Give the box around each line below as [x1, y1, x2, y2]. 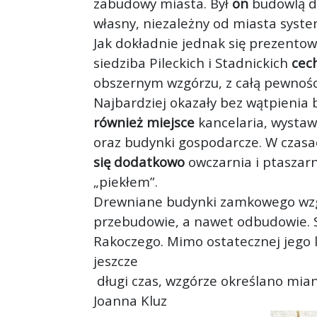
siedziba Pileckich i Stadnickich [93, 54, 292, 72]
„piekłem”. [93, 173, 158, 191]
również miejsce [93, 113, 195, 132]
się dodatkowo [93, 153, 185, 171]
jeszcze [93, 252, 138, 270]
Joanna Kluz [93, 292, 167, 310]
